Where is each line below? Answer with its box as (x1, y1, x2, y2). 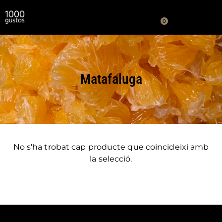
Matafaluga (80, 71, 142, 87)
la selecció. (90, 154, 132, 164)
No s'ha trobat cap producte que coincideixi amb (13, 142, 209, 152)
